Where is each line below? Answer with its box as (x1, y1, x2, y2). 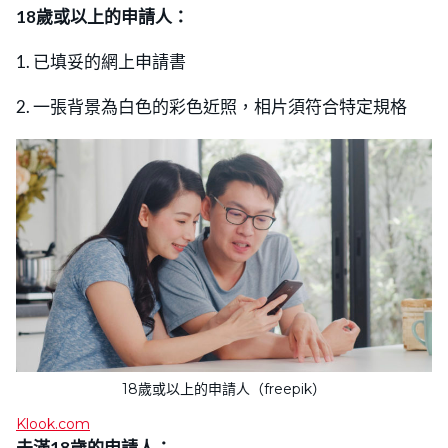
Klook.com (16, 414, 90, 433)
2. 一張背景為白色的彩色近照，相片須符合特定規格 (16, 96, 407, 118)
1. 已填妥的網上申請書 (16, 51, 186, 73)
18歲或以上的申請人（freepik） (122, 379, 326, 398)
